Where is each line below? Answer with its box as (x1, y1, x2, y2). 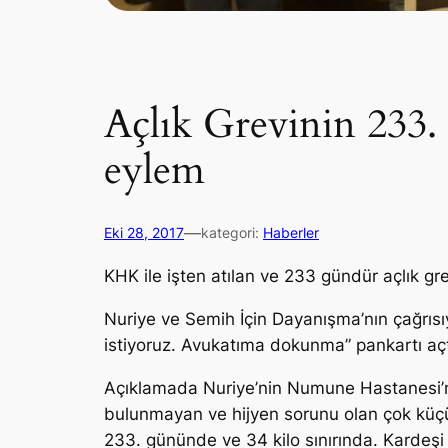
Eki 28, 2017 (104, 224, 184, 242)
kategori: (201, 224, 263, 242)
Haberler (263, 224, 319, 242)
